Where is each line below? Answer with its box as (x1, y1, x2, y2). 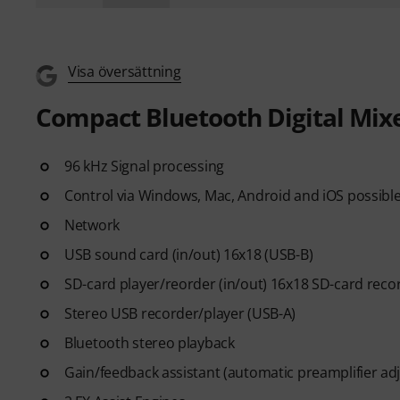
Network (64, 215, 120, 235)
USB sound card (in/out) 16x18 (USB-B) (64, 245, 313, 264)
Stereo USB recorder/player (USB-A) (64, 304, 296, 323)
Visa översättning (68, 62, 181, 81)
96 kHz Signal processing (64, 156, 225, 176)
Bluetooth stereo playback (64, 333, 235, 353)
